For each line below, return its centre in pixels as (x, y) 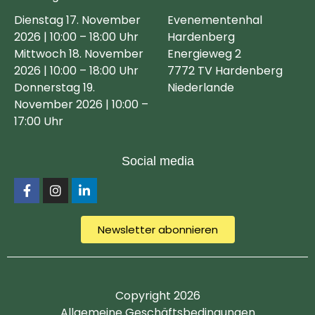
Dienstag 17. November (77, 20)
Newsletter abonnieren (157, 229)
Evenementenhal (215, 20)
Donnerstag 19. (54, 88)
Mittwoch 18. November (79, 54)
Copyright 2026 (157, 295)
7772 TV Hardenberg (225, 71)
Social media (157, 161)
